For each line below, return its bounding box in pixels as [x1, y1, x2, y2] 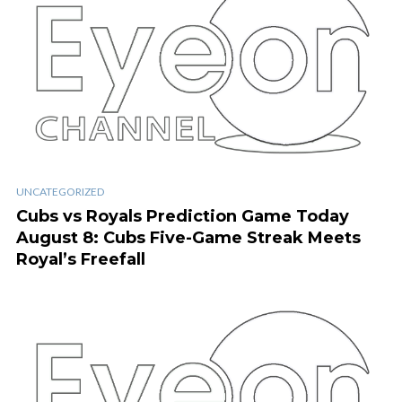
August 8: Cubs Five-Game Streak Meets [16, 227, 361, 248]
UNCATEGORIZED [16, 184, 104, 198]
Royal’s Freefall [16, 249, 145, 269]
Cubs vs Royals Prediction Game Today [16, 205, 349, 226]
